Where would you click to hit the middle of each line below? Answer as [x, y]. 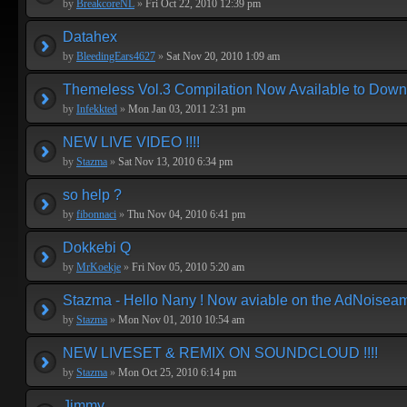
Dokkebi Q [97, 248]
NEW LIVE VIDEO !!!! [131, 142]
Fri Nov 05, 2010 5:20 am [187, 267]
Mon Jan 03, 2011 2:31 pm [185, 109]
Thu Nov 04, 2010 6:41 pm [185, 214]
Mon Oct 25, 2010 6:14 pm [176, 372]
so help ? [92, 195]
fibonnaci [96, 214]
